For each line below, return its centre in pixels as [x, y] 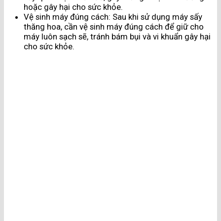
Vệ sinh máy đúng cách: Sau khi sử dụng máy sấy [113, 17]
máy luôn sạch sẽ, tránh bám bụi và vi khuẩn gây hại [117, 36]
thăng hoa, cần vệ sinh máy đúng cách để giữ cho [114, 26]
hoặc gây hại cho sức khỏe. [73, 7]
